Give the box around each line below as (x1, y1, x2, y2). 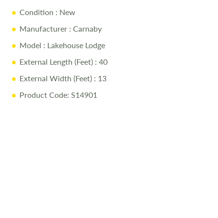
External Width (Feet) (19, 72, 92, 84)
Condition (19, 6, 54, 18)
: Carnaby (67, 22, 102, 34)
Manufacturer (19, 22, 67, 34)
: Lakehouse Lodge (41, 39, 105, 51)
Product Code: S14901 (19, 89, 97, 100)
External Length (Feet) (19, 55, 93, 67)
